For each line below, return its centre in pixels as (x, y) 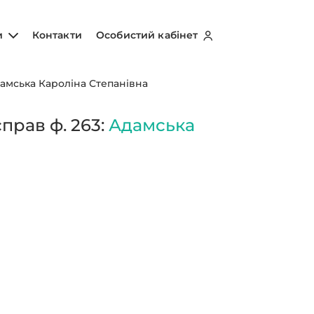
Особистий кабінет (149, 35)
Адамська (152, 125)
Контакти (57, 35)
